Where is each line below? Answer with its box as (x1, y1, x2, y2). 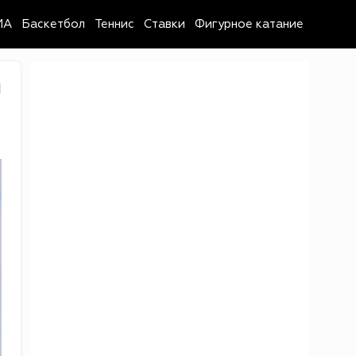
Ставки (144, 17, 185, 32)
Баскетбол (21, 17, 85, 32)
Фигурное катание (195, 17, 304, 32)
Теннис (95, 17, 134, 32)
